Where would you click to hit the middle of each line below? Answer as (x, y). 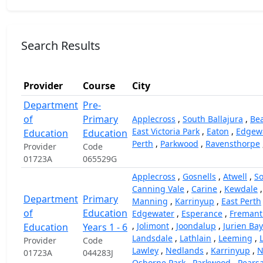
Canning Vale (158, 189)
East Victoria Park (166, 131)
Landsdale (152, 238)
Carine (204, 189)
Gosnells (199, 176)
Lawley (145, 250)
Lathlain (195, 238)
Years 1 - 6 (105, 227)
